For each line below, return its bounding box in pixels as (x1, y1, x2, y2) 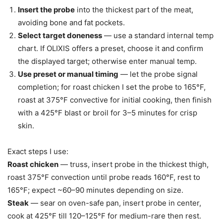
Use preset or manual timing (18, 69, 118, 79)
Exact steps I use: (7, 146, 68, 156)
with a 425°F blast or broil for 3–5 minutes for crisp (18, 108, 197, 117)
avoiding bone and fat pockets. (18, 17, 125, 27)
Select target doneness (18, 30, 102, 40)
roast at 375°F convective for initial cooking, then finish (18, 95, 212, 105)
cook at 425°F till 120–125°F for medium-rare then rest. (7, 211, 201, 221)
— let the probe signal (118, 69, 198, 79)
